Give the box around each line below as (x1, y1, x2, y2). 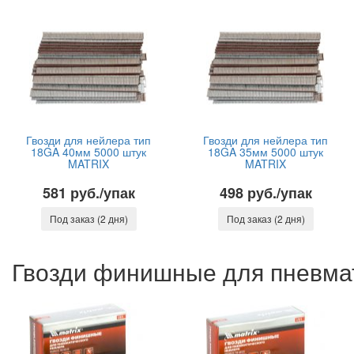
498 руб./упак (219, 183, 312, 203)
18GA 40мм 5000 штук (31, 144, 146, 160)
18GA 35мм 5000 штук (208, 144, 323, 160)
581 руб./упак (42, 183, 135, 203)
